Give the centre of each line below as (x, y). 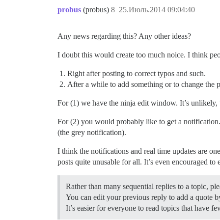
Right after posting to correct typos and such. (137, 73)
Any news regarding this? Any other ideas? (124, 36)
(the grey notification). (92, 132)
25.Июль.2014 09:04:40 (157, 9)
